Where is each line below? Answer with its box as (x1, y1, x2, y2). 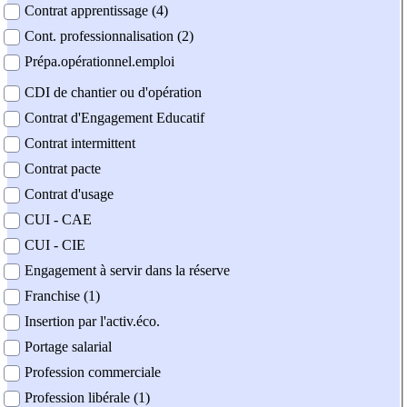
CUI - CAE (25, 212, 92, 228)
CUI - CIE (25, 237, 85, 253)
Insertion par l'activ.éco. (25, 313, 160, 330)
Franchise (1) (25, 288, 100, 304)
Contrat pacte (25, 161, 101, 177)
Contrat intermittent (25, 135, 135, 152)
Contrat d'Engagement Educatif (25, 110, 204, 126)
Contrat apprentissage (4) (25, 3, 168, 19)
